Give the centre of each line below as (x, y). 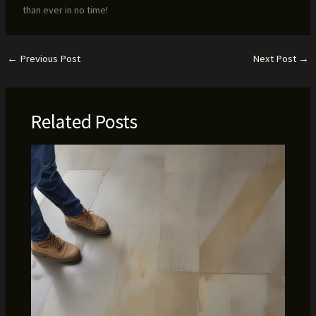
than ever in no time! (65, 10)
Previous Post (49, 58)
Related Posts (85, 121)
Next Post (276, 58)
